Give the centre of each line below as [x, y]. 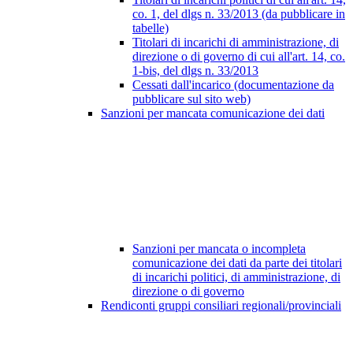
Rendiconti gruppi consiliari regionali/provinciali [221, 306]
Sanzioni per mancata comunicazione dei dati [213, 113]
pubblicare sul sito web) [191, 99]
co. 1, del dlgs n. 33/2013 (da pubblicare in [239, 14]
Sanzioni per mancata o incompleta [219, 249]
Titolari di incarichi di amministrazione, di [236, 43]
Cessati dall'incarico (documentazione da [233, 85]
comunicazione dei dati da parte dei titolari [237, 263]
